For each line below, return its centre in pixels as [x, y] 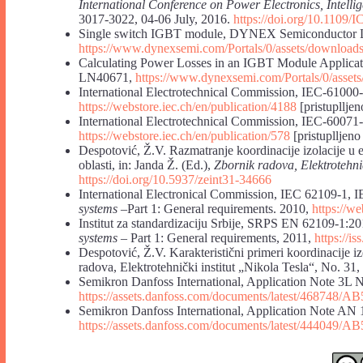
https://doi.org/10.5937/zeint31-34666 [175, 179]
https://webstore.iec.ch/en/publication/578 [184, 135]
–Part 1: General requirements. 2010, [215, 208]
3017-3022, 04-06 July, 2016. [156, 19]
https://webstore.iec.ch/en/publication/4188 [188, 106]
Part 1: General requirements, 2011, [222, 237]
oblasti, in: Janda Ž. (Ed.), [146, 164]
